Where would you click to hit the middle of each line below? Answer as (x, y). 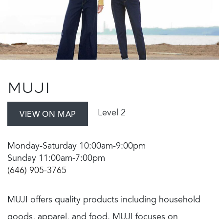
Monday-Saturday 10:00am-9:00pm (77, 146)
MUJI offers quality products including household (104, 200)
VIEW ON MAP (48, 115)
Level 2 (112, 114)
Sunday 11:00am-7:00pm (56, 159)
